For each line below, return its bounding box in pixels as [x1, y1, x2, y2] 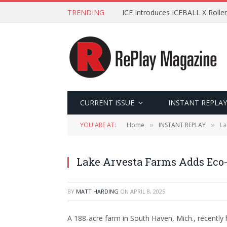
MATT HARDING [76, 187, 119, 195]
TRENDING [67, 7, 104, 17]
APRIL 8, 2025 [130, 187, 165, 195]
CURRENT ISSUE [80, 98, 134, 107]
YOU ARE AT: [80, 121, 116, 129]
